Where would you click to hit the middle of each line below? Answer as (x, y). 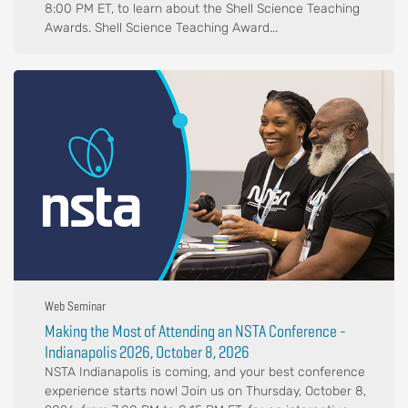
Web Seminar (75, 306)
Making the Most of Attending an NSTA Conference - (195, 331)
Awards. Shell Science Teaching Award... (161, 28)
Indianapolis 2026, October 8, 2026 (147, 352)
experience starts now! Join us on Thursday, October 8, (205, 392)
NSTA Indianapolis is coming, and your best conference (205, 372)
